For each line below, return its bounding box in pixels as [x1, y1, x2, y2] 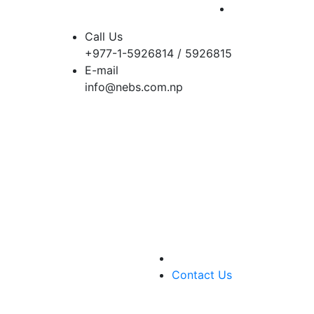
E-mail [85, 63, 118, 77]
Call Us [85, 29, 123, 43]
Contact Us [172, 268, 232, 282]
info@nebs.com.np [85, 80, 183, 94]
